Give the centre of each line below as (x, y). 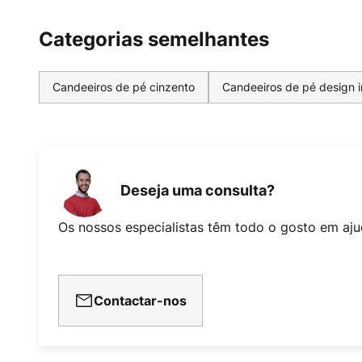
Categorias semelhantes (154, 39)
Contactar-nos (140, 300)
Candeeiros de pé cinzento (124, 86)
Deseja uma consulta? (198, 191)
